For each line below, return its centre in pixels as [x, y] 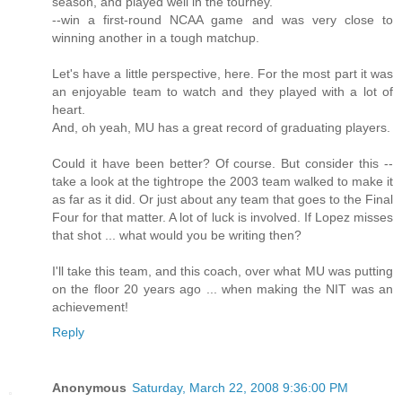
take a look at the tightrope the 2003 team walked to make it [223, 182]
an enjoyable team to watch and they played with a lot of [223, 92]
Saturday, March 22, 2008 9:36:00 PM [240, 388]
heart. [69, 110]
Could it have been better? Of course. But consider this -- [223, 164]
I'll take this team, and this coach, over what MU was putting [223, 271]
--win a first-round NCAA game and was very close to [223, 20]
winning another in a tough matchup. [156, 38]
